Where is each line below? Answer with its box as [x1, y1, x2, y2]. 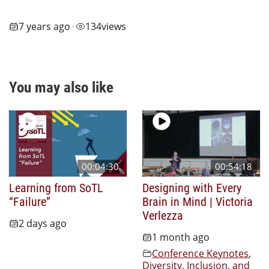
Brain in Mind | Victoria [142, 193, 253, 210]
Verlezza [142, 207, 184, 223]
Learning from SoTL [9, 180, 103, 196]
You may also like [9, 77, 113, 97]
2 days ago [19, 216, 67, 230]
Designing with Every [142, 180, 242, 196]
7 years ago [19, 20, 70, 34]
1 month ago [152, 230, 210, 244]
